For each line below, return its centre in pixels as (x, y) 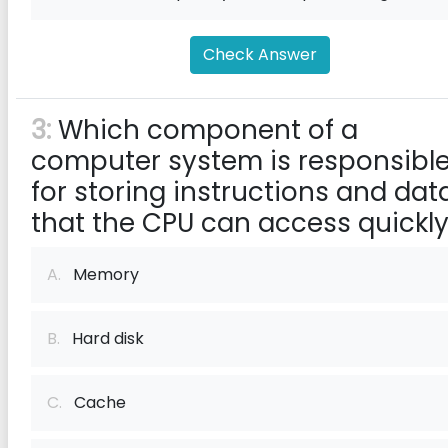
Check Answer (260, 54)
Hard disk (102, 338)
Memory (100, 274)
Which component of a (204, 130)
